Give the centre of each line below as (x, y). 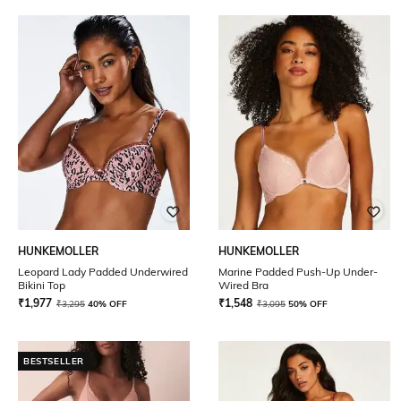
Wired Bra (243, 285)
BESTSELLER (54, 361)
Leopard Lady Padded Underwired (103, 272)
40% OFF (107, 304)
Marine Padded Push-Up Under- (298, 272)
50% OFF (308, 304)
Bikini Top (42, 285)
